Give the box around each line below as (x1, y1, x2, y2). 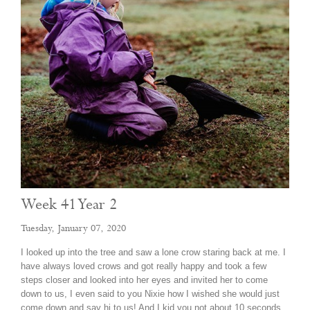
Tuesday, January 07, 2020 (21, 222, 126, 235)
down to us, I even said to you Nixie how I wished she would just (21, 289, 280, 299)
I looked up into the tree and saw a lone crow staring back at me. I (21, 247, 286, 257)
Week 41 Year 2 (21, 195, 117, 215)
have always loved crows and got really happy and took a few (21, 261, 266, 271)
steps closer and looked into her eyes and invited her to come (21, 275, 268, 285)
